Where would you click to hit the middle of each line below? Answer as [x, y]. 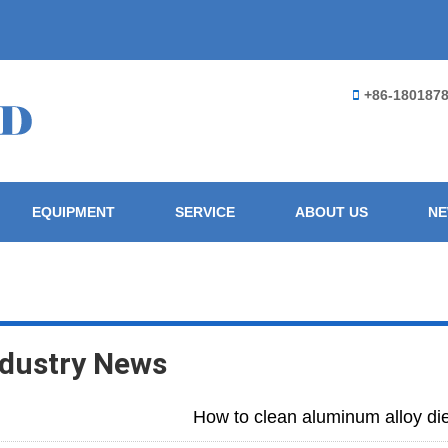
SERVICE [205, 212]
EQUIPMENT [73, 212]
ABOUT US [331, 212]
